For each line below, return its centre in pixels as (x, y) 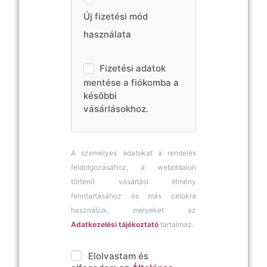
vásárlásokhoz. (116, 108)
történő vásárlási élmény (133, 181)
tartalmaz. (176, 224)
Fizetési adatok (133, 68)
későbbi (100, 95)
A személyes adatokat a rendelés (133, 153)
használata (107, 34)
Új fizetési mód (116, 16)
